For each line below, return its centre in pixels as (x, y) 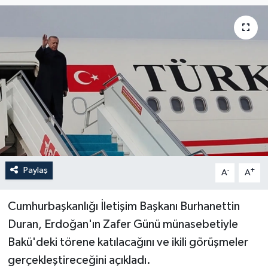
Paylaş (35, 170)
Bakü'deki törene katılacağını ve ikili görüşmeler (128, 242)
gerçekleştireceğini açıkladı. (79, 260)
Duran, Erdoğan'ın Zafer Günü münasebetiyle (123, 224)
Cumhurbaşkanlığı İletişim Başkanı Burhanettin (124, 206)
